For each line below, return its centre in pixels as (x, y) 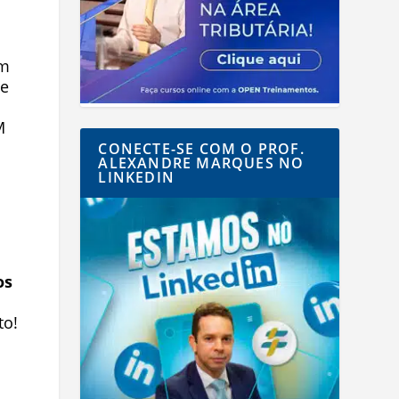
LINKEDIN (136, 178)
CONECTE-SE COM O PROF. (201, 149)
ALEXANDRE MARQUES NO (201, 163)
